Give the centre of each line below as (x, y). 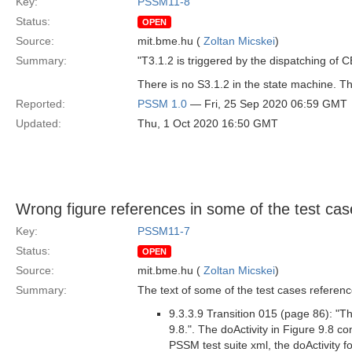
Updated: (38, 123)
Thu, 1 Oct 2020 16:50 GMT (208, 123)
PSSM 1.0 (162, 104)
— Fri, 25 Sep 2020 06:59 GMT (267, 104)
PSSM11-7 (164, 231)
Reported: (40, 104)
